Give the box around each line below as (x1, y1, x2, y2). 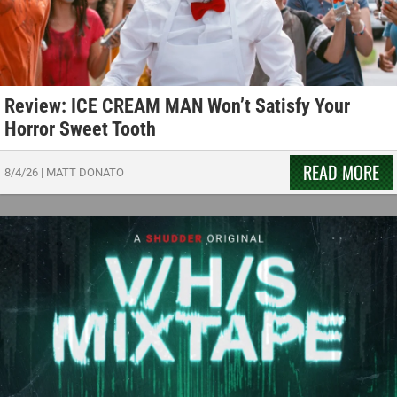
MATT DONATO (46, 165, 124, 179)
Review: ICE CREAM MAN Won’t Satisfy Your (4, 94, 350, 117)
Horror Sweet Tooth (4, 117, 156, 140)
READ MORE (303, 158, 379, 185)
